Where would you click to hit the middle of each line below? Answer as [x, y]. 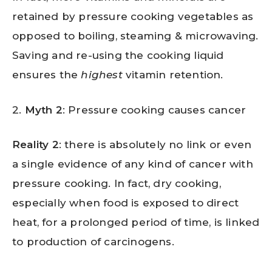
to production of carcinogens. [93, 242]
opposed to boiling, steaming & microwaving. [135, 36]
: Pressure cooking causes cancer [154, 110]
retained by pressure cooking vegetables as [133, 17]
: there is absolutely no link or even [155, 145]
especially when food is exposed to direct [126, 203]
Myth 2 [43, 110]
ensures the [47, 75]
